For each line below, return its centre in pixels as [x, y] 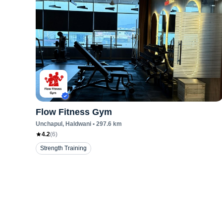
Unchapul [49, 124]
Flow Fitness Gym [74, 112]
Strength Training [63, 148]
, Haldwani [77, 124]
